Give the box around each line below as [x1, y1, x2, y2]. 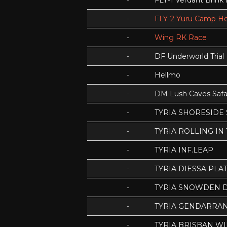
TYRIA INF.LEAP [155, 145, 213, 155]
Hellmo [155, 70, 180, 80]
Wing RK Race [155, 33, 207, 42]
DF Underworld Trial [155, 52, 224, 61]
